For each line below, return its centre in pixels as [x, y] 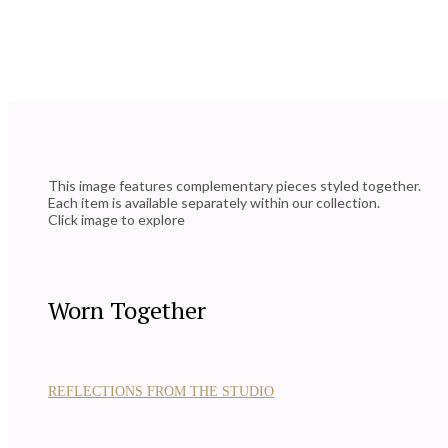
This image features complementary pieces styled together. [234, 186]
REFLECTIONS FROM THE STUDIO [161, 392]
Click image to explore [116, 220]
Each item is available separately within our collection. [214, 203]
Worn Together [127, 310]
